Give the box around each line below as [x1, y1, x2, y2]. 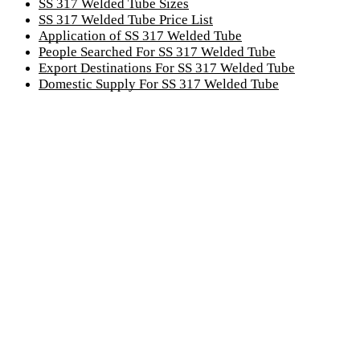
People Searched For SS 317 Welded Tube [39, 43, 276, 59]
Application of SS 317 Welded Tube [39, 27, 242, 43]
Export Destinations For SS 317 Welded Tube [39, 59, 295, 76]
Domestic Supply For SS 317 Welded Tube [39, 76, 279, 92]
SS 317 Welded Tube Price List [39, 11, 213, 27]
